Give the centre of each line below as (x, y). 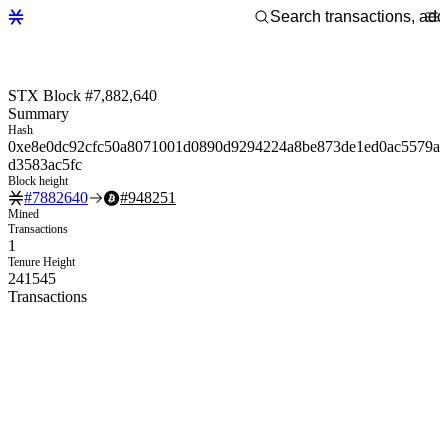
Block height (38, 180)
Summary (38, 113)
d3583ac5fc (45, 164)
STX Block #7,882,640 (82, 95)
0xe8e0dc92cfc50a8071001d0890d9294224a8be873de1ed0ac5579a (224, 146)
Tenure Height (41, 261)
